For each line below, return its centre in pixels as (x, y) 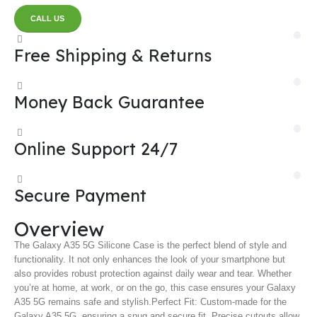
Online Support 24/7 (96, 149)
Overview (59, 229)
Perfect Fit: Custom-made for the (219, 302)
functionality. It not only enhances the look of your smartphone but (150, 260)
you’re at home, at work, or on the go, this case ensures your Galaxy (155, 288)
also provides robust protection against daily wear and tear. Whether (153, 274)
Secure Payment (80, 196)
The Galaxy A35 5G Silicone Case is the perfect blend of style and (150, 246)
